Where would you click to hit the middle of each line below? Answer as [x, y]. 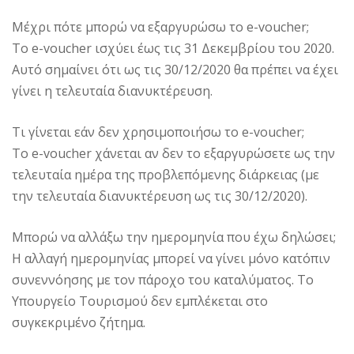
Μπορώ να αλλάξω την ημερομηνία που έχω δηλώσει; [174, 237]
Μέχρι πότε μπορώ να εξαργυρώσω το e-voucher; [160, 26]
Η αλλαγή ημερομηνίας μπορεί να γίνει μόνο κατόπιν [171, 258]
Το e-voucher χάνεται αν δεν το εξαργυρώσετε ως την [173, 153]
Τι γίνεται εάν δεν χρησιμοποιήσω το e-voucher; [158, 132]
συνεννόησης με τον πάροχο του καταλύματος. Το [163, 279]
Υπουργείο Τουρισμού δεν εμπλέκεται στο [140, 301]
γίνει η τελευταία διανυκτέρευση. [112, 90]
